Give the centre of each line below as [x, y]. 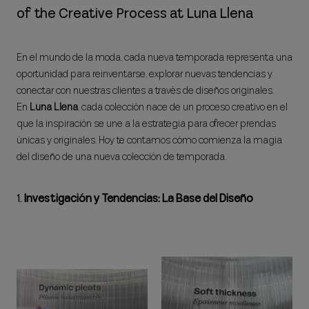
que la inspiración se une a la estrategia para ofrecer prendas [146, 123]
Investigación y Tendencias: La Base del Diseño [139, 198]
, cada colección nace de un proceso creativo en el [183, 107]
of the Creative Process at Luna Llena [135, 13]
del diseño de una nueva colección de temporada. [121, 157]
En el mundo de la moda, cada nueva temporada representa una [154, 57]
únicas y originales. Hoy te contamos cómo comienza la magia [149, 140]
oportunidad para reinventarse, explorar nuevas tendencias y [144, 74]
